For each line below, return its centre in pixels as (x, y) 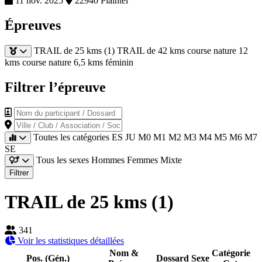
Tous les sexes (64, 160)
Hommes (109, 160)
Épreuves (33, 25)
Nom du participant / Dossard (58, 111)
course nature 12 (218, 50)
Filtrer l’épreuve (55, 87)
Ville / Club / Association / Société (67, 123)
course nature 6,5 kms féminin (78, 62)
